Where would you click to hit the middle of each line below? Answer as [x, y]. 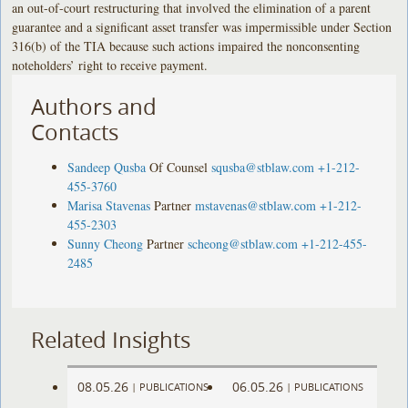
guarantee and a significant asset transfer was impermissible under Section [202, 26]
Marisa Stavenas [109, 205]
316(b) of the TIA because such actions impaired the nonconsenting [186, 46]
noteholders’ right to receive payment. [110, 65]
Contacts [75, 132]
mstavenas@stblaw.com [256, 205]
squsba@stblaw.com [263, 167]
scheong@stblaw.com [243, 243]
